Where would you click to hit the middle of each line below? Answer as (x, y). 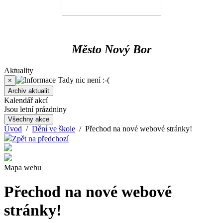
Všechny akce (29, 119)
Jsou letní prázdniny (35, 109)
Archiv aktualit (29, 91)
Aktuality (19, 70)
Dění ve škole (54, 128)
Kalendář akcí (26, 100)
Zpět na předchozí (40, 138)
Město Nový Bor (111, 49)
